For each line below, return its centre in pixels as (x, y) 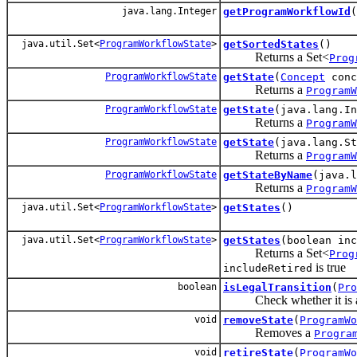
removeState (258, 320)
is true (329, 267)
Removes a (269, 332)
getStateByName (268, 175)
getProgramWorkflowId (287, 11)
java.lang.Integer (167, 11)
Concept (303, 76)
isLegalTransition (277, 287)
